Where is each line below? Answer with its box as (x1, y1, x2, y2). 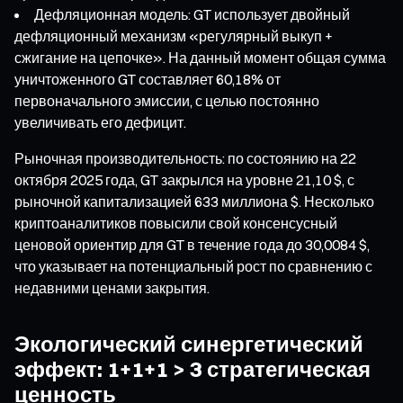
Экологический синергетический (14, 329, 363, 357)
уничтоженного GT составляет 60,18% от (14, 69, 281, 88)
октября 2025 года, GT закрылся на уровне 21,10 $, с (14, 170, 354, 189)
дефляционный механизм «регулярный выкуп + (14, 26, 333, 45)
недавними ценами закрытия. (14, 278, 210, 297)
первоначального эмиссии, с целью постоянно (14, 91, 319, 110)
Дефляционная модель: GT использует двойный (34, 4, 350, 23)
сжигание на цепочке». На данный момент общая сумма (14, 48, 386, 67)
